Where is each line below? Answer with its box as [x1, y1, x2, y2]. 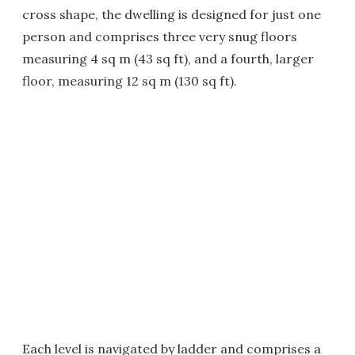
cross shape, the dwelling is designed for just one [22, 6, 321, 23]
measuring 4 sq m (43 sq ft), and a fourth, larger [22, 51, 314, 67]
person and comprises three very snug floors [22, 29, 297, 45]
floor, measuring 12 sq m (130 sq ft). [22, 73, 237, 90]
